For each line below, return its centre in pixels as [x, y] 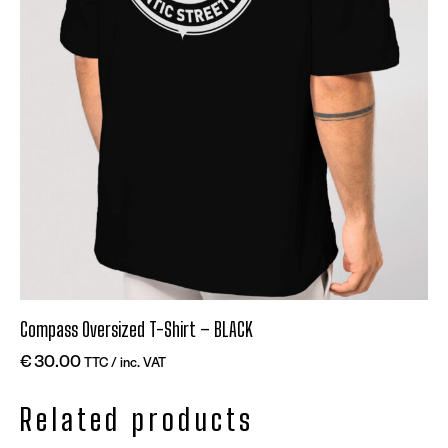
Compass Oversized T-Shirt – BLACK [136, 330]
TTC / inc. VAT [125, 362]
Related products [136, 419]
